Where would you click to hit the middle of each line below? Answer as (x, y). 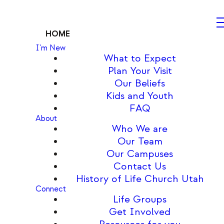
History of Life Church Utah (140, 179)
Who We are (140, 129)
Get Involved (140, 212)
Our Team (140, 141)
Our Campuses (140, 154)
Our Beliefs (140, 83)
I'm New (50, 48)
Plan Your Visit (140, 71)
